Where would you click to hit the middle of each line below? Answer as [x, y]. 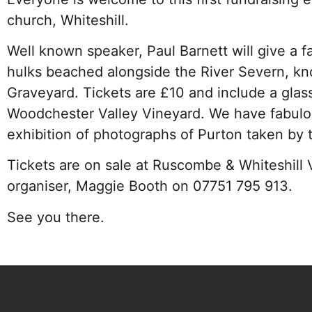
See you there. [56, 217]
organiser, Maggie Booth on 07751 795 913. [150, 186]
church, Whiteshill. [68, 20]
